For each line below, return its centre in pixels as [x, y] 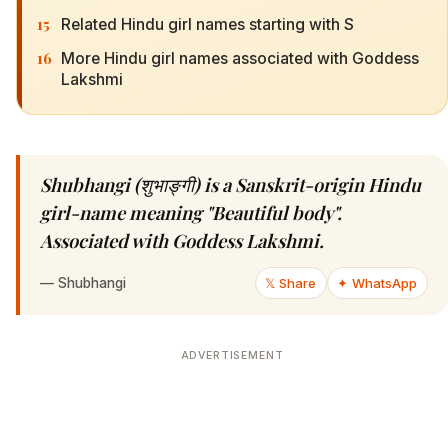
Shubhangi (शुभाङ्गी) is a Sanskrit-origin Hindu [230, 185]
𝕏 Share [291, 283]
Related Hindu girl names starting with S [207, 24]
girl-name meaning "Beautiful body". [191, 213]
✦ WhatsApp [377, 283]
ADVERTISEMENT [232, 356]
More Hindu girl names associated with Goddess [240, 58]
